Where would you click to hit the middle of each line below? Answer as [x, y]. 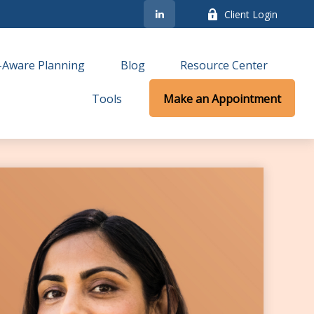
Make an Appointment [223, 98]
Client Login [251, 14]
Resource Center [224, 66]
